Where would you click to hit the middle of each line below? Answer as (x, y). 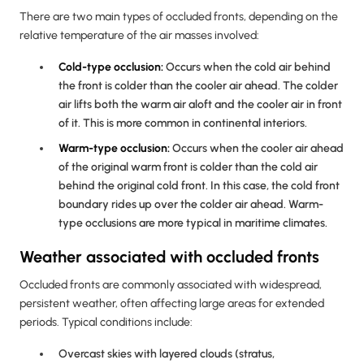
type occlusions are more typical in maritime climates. (193, 223)
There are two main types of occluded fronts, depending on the (179, 17)
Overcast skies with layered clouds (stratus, (167, 354)
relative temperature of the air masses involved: (139, 36)
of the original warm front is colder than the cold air (188, 167)
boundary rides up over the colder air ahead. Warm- (191, 205)
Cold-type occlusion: (111, 67)
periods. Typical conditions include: (106, 323)
